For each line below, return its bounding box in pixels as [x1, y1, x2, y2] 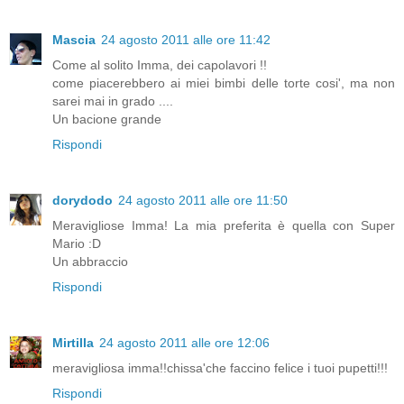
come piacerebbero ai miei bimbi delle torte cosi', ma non [52, 75, 395, 90]
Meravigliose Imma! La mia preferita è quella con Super [52, 217, 395, 233]
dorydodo [52, 192, 113, 207]
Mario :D [52, 235, 101, 251]
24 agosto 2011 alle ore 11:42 [101, 32, 271, 47]
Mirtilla [52, 335, 94, 350]
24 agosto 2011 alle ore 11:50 [118, 192, 288, 207]
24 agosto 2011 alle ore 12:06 [99, 335, 270, 350]
